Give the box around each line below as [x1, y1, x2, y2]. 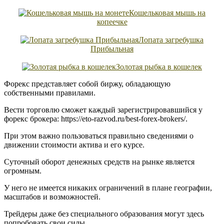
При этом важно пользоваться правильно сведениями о [4, 131, 193, 140]
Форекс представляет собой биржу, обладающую [4, 79, 170, 88]
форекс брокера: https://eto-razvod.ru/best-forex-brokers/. [4, 114, 187, 123]
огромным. [4, 166, 41, 175]
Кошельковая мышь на [129, 8, 205, 17]
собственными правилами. [4, 88, 95, 97]
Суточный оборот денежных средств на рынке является [4, 157, 194, 166]
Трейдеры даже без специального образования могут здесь [4, 209, 204, 218]
